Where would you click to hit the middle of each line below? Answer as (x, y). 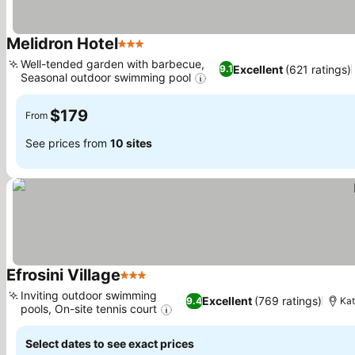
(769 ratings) (288, 301)
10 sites (131, 143)
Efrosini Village (63, 275)
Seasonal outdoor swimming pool (106, 77)
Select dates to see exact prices (110, 344)
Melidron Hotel (62, 43)
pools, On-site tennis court (89, 308)
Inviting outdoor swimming (89, 295)
